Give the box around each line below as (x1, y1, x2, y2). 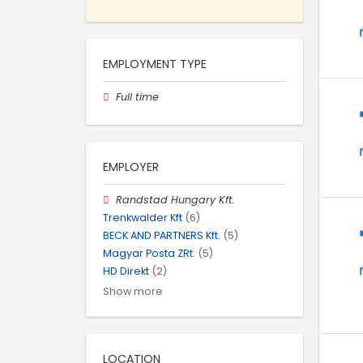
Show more (103, 284, 163, 298)
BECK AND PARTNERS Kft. (103, 228, 220, 243)
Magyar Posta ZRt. (103, 246, 195, 261)
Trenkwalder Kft (103, 210, 182, 224)
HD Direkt (103, 264, 149, 279)
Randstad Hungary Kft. (116, 192, 236, 207)
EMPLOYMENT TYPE (103, 55, 207, 72)
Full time (116, 89, 160, 104)
